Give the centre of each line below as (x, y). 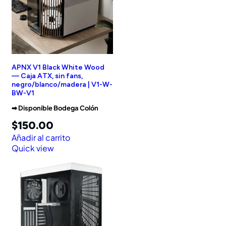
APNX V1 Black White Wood (58, 68)
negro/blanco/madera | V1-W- (62, 85)
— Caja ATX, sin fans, (47, 76)
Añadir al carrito (41, 138)
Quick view (33, 148)
